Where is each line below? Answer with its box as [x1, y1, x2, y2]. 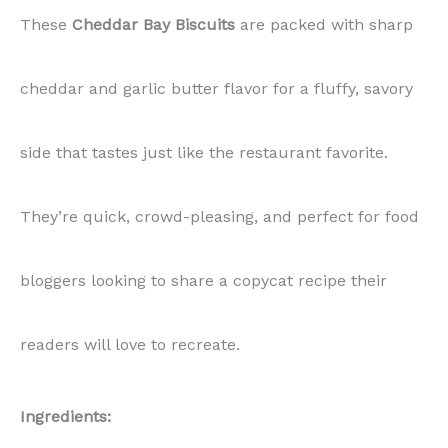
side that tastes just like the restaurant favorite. [20, 142, 388, 162]
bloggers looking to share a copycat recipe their [20, 270, 387, 290]
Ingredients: [20, 406, 111, 426]
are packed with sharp [235, 14, 413, 34]
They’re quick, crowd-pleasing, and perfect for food [20, 206, 419, 226]
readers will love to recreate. [20, 334, 240, 354]
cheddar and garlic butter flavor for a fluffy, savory [20, 78, 413, 98]
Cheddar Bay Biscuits [72, 14, 235, 34]
